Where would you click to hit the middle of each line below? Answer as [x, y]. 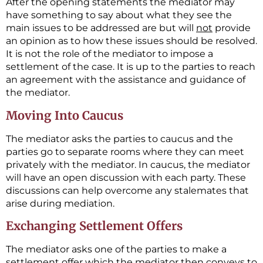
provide [232, 28]
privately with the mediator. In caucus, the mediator [128, 164]
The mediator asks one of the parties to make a [116, 249]
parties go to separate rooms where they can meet [125, 151]
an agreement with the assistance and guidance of [126, 80]
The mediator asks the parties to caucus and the [119, 139]
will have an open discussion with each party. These [126, 177]
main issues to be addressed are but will [101, 28]
